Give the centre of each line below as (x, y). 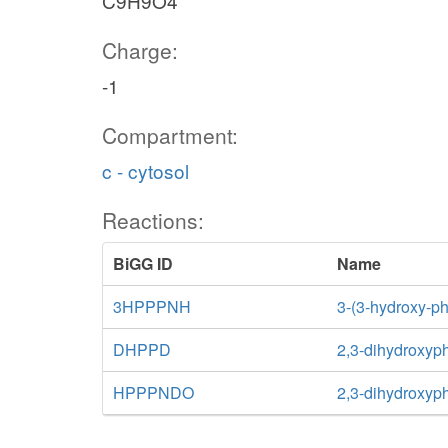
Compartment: (170, 135)
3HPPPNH (152, 306)
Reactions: (153, 220)
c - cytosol (145, 170)
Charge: (140, 50)
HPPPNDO (153, 392)
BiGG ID (143, 263)
